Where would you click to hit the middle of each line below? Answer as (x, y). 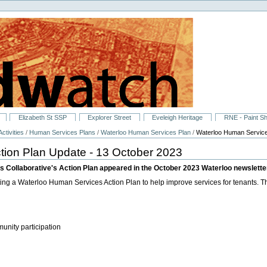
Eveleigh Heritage (178, 118)
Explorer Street (110, 118)
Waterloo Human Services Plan (146, 133)
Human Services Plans (63, 133)
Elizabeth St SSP (43, 118)
